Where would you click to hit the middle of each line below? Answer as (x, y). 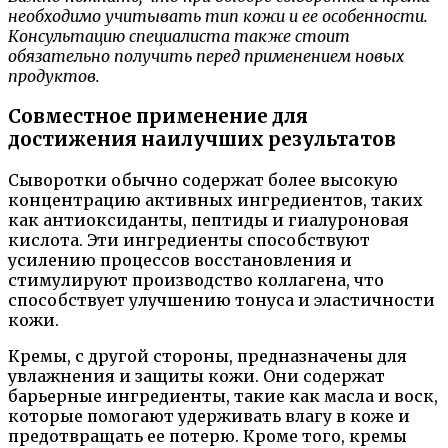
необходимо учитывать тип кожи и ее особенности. (218, 16)
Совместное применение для (158, 116)
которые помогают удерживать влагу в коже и (209, 415)
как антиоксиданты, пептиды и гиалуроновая (208, 219)
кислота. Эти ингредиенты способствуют (189, 239)
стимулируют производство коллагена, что (196, 279)
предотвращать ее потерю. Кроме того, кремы (207, 435)
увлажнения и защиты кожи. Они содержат (196, 375)
